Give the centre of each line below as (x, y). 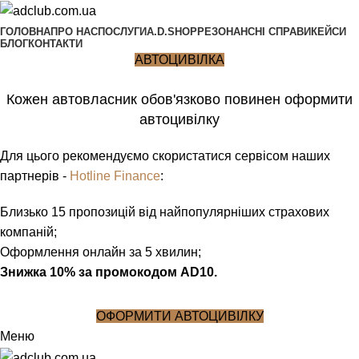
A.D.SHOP (172, 32)
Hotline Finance (115, 176)
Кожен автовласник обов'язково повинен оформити (179, 100)
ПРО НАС (74, 32)
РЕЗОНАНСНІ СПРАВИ (254, 32)
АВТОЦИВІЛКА (179, 60)
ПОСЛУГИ (122, 32)
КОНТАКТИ (55, 44)
